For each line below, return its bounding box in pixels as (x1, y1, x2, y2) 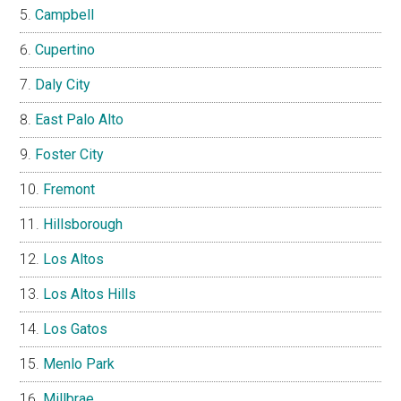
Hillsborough (43, 216, 124, 234)
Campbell (35, 6, 95, 24)
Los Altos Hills (43, 286, 137, 303)
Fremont (43, 181, 96, 199)
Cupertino (35, 41, 96, 59)
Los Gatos (43, 320, 108, 338)
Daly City (35, 76, 91, 94)
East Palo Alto (35, 111, 124, 129)
